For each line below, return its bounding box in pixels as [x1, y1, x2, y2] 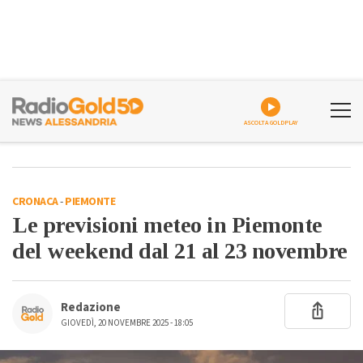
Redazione [61, 299, 121, 316]
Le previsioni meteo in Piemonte [12, 212, 322, 237]
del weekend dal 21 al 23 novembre [12, 238, 348, 263]
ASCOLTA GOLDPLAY [243, 37, 298, 46]
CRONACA [12, 194, 58, 210]
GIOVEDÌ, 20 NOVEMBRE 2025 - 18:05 [61, 317, 193, 329]
